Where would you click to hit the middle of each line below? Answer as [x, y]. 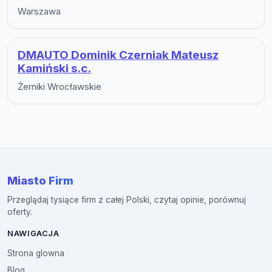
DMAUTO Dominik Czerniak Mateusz [118, 55]
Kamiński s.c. [54, 68]
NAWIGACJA [33, 233]
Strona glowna [36, 253]
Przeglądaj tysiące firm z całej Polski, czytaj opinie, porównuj [127, 199]
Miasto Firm [40, 180]
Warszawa [39, 11]
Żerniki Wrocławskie [59, 86]
